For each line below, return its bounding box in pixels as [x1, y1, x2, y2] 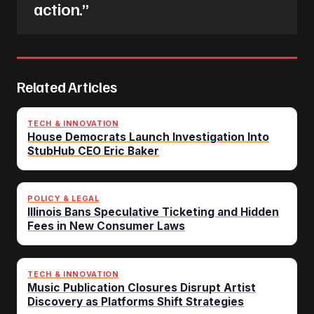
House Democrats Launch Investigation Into [27, 130, 270, 144]
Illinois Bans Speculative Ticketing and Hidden [27, 205, 280, 219]
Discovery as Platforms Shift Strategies [27, 294, 245, 308]
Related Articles [17, 77, 117, 97]
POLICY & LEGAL [27, 193, 100, 204]
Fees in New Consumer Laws [27, 219, 186, 233]
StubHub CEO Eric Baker [27, 144, 160, 158]
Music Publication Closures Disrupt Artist [27, 280, 257, 294]
